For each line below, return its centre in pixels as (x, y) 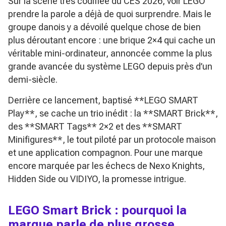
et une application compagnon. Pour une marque (105, 152)
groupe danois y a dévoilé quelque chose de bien (104, 27)
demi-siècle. (33, 79)
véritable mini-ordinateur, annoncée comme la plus (110, 53)
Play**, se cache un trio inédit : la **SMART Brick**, (113, 113)
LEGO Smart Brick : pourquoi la (97, 210)
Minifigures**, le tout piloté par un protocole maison (112, 139)
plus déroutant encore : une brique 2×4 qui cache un (112, 40)
